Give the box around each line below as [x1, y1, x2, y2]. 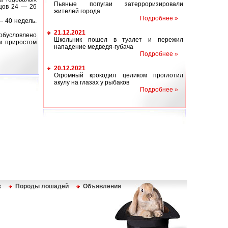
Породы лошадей [15, 183, 69, 190]
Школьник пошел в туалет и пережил [54, 36, 183, 43]
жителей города [54, 8, 100, 15]
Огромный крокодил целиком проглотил [54, 72, 183, 79]
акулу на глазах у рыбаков [54, 79, 129, 86]
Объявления [83, 183, 121, 190]
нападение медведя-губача [54, 43, 133, 50]
